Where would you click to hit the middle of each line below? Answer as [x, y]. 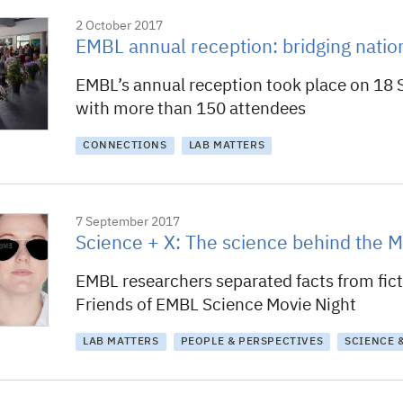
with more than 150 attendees [191, 109]
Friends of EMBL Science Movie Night [216, 305]
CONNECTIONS [125, 146]
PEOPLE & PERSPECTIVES [252, 342]
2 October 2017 [119, 26]
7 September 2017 [128, 222]
